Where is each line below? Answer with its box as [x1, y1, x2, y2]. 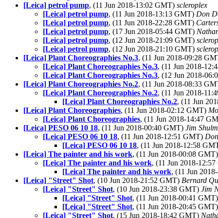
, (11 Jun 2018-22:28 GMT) [109, 18, 196, 27]
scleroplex [177, 1, 207, 9]
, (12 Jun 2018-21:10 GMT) [109, 45, 197, 53]
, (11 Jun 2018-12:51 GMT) [117, 132, 205, 141]
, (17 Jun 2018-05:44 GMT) [109, 27, 197, 36]
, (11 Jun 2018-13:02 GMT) [89, 1, 177, 9]
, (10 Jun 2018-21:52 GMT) [93, 176, 182, 184]
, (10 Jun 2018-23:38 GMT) [113, 185, 201, 193]
